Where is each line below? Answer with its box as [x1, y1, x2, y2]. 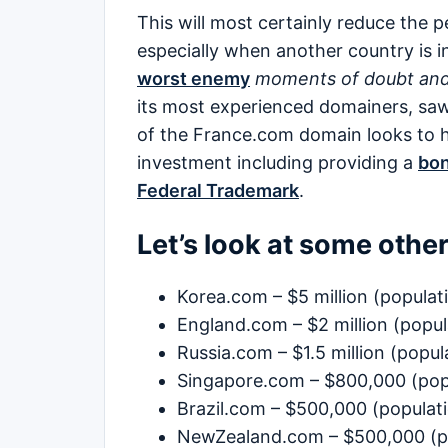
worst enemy [137, 68, 250, 90]
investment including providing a [137, 152, 418, 174]
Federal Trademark [137, 180, 299, 202]
